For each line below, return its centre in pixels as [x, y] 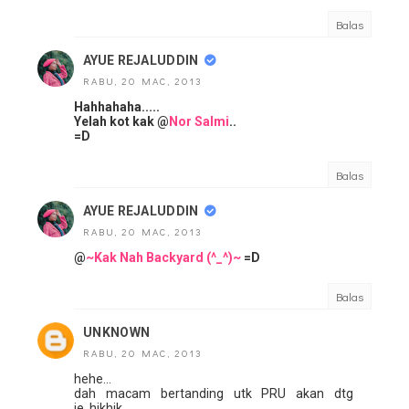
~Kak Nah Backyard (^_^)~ [163, 258]
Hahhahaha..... [117, 107]
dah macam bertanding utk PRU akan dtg [214, 394]
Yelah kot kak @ [121, 122]
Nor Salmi [199, 122]
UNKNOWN [117, 333]
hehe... [93, 379]
